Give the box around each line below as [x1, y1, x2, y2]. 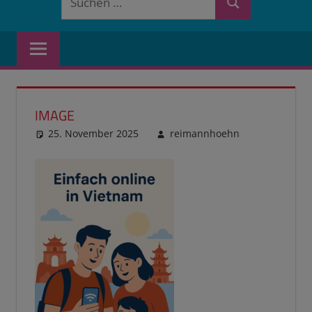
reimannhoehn [169, 127, 240, 141]
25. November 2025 [48, 127, 139, 141]
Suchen [225, 3, 265, 20]
